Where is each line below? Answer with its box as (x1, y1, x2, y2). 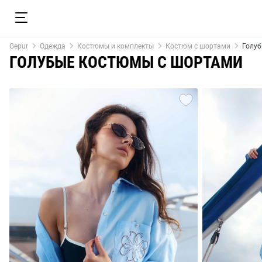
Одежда (40, 42, 65, 50)
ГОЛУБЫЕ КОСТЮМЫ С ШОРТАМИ (9, 53, 243, 72)
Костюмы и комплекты (77, 42, 154, 50)
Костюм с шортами (166, 42, 230, 50)
